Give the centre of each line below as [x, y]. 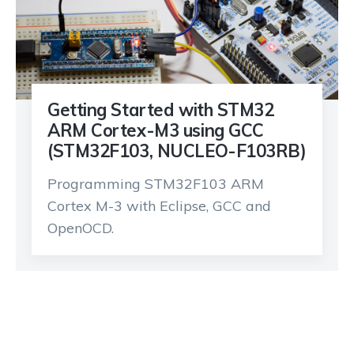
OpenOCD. [81, 228]
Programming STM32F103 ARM [156, 184]
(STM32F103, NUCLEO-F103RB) [177, 151]
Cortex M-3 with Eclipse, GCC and [159, 206]
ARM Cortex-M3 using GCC [156, 131]
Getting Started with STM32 [161, 110]
